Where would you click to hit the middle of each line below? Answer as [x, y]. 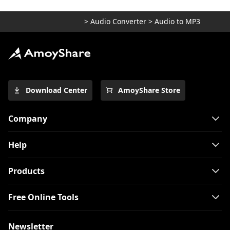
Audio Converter [118, 21]
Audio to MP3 [177, 21]
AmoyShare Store [149, 90]
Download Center [56, 90]
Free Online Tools [43, 197]
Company [28, 119]
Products [26, 171]
